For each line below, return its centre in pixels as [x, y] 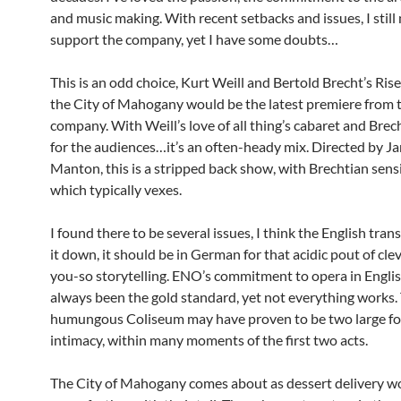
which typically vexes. [116, 190]
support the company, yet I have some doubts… [194, 39]
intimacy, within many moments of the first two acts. [209, 340]
